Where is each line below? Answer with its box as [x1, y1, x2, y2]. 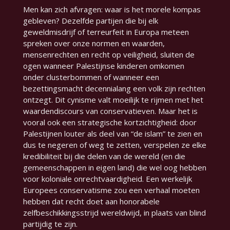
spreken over [23, 38, 72, 49]
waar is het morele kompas [104, 4, 201, 15]
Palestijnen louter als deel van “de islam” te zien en [23, 128, 202, 139]
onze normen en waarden [72, 38, 163, 49]
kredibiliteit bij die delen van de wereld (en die [23, 151, 185, 162]
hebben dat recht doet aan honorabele [23, 196, 160, 207]
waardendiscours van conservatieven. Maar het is [23, 106, 198, 117]
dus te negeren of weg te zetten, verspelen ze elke [23, 140, 206, 150]
